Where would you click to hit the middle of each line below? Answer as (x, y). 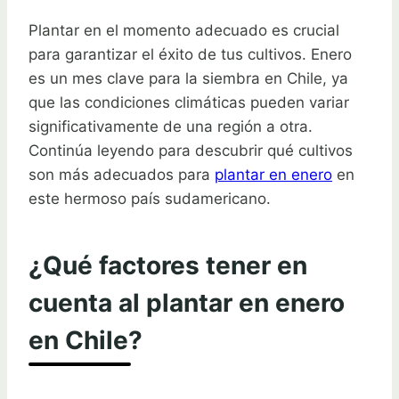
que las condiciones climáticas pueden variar (189, 102)
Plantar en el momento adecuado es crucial (184, 30)
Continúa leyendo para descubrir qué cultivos (191, 150)
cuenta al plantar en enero (187, 303)
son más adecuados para (122, 174)
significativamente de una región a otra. (171, 126)
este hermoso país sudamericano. (150, 198)
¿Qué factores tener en (168, 266)
